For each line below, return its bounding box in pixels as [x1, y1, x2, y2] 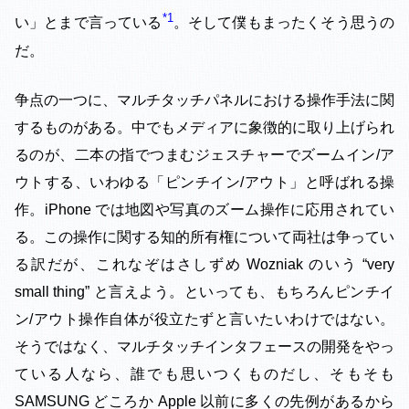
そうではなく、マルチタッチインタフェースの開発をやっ [15, 338, 394, 354]
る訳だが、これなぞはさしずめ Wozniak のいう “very [15, 256, 394, 272]
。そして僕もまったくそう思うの [173, 15, 395, 31]
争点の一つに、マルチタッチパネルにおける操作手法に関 [15, 91, 394, 108]
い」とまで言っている [15, 15, 163, 31]
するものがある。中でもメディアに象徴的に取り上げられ [15, 119, 394, 135]
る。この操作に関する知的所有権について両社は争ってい [15, 228, 394, 245]
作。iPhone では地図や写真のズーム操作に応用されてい [15, 201, 394, 217]
